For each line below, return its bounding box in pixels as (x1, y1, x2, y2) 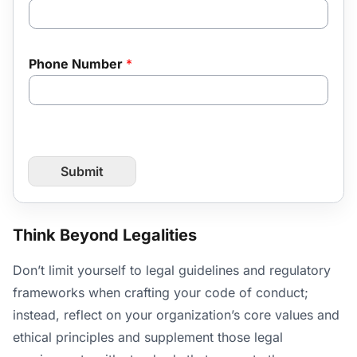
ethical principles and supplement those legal (13, 329, 283, 346)
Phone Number (28, 55, 126, 72)
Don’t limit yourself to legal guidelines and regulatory (13, 262, 331, 279)
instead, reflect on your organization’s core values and (13, 307, 339, 324)
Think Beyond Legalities (13, 225, 197, 245)
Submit (60, 163, 104, 180)
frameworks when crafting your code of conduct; (13, 284, 308, 301)
